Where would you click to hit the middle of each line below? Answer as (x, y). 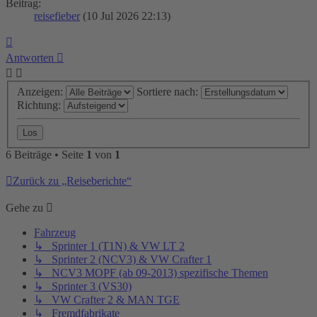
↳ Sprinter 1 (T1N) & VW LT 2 (109, 246)
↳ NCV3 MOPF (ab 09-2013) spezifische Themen (151, 273)
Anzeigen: (41, 92)
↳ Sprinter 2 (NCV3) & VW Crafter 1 (123, 260)
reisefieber (57, 16)
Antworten (30, 57)
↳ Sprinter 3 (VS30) (83, 287)
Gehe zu (24, 208)
